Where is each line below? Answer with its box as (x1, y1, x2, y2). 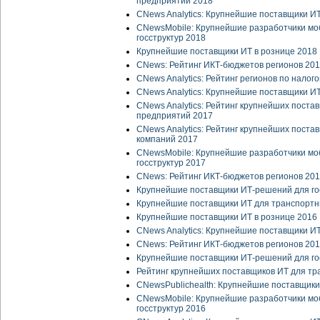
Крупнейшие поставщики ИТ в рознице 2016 (136, 212, 317, 223)
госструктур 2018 (136, 33, 206, 44)
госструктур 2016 (136, 304, 206, 314)
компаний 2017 (136, 134, 198, 145)
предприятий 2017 (136, 111, 213, 121)
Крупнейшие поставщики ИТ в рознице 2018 (136, 46, 317, 57)
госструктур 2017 (136, 158, 206, 169)
